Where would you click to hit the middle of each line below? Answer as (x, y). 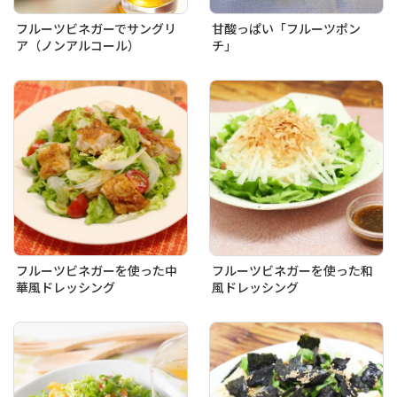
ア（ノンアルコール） (78, 45)
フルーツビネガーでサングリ (96, 28)
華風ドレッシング (66, 287)
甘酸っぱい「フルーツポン (286, 28)
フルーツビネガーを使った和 (292, 270)
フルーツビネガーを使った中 (97, 270)
